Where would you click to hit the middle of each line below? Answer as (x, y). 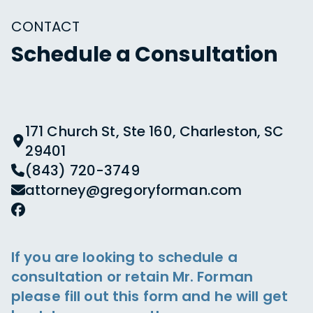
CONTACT (45, 27)
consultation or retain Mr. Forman (132, 277)
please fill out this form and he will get (150, 296)
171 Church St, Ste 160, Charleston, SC (155, 131)
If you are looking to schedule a (124, 257)
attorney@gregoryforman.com (134, 190)
